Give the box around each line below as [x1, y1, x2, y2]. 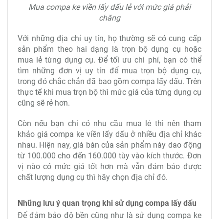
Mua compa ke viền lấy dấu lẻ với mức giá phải [28, 2, 191, 12]
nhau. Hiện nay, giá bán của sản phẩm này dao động [18, 140, 201, 150]
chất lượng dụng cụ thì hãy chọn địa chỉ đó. [18, 173, 170, 182]
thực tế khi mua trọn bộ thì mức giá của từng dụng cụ [18, 88, 201, 97]
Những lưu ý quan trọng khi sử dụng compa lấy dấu [18, 198, 198, 208]
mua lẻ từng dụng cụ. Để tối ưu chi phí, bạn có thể [18, 55, 201, 65]
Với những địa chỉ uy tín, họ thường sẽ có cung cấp [18, 34, 201, 44]
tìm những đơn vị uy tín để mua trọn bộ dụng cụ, [18, 66, 201, 76]
